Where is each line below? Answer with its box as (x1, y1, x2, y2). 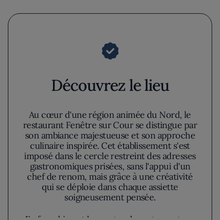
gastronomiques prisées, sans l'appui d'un (29, 161, 191, 172)
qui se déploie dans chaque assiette (42, 181, 178, 192)
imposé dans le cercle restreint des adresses (24, 150, 196, 162)
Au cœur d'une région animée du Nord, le (29, 109, 191, 120)
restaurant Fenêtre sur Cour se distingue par (23, 119, 197, 131)
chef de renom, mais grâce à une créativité (27, 171, 193, 182)
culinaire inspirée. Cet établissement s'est (30, 140, 190, 151)
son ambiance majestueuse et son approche (25, 130, 195, 141)
